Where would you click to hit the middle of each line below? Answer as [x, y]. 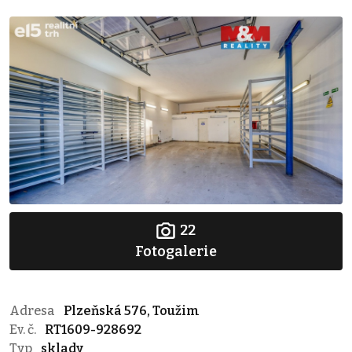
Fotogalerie [176, 251]
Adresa [33, 310]
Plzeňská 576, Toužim [132, 310]
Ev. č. [24, 329]
